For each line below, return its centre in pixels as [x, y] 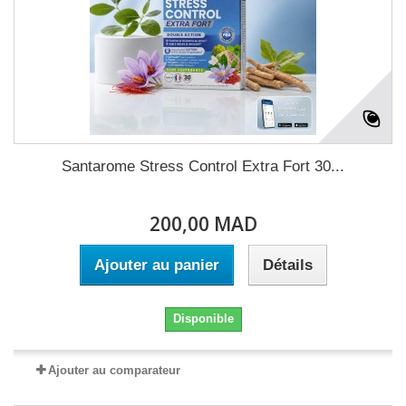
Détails [287, 265]
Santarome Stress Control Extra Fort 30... [203, 166]
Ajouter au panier [156, 265]
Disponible [203, 319]
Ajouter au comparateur [114, 370]
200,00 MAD [203, 224]
